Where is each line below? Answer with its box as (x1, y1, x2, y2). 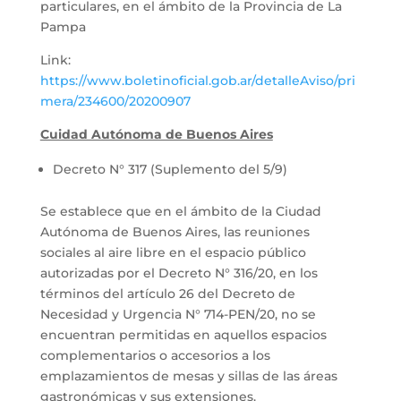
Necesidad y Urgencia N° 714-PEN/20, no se (39, 305, 316, 322)
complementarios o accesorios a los (39, 346, 270, 363)
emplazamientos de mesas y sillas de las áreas (39, 367, 337, 384)
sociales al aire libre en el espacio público (39, 243, 306, 260)
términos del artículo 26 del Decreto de (39, 285, 295, 302)
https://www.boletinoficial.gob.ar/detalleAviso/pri (39, 72, 355, 89)
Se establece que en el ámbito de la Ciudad (39, 202, 321, 219)
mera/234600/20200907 (39, 92, 191, 109)
